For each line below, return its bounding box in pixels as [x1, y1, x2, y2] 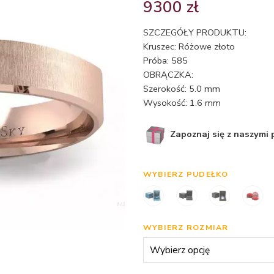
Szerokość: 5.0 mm [143, 83, 220, 95]
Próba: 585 [143, 54, 188, 67]
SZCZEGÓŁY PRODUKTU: [143, 26, 246, 39]
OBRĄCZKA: [143, 68, 193, 81]
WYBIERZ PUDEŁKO [143, 168, 229, 179]
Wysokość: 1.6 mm [143, 97, 221, 109]
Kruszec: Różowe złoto [143, 40, 235, 53]
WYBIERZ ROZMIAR [143, 221, 229, 232]
